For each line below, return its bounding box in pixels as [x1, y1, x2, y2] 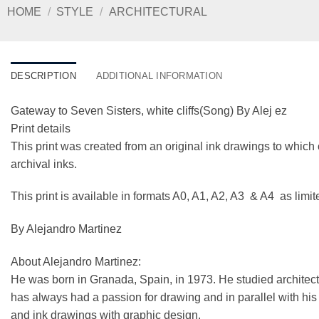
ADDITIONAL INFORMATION [95, 70, 223, 81]
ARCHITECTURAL [108, 6, 207, 18]
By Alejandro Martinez [11, 223, 122, 236]
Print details [11, 122, 70, 135]
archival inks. [11, 157, 77, 170]
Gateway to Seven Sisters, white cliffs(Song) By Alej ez [11, 104, 287, 117]
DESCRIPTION [11, 70, 76, 81]
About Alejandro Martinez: [11, 255, 141, 268]
